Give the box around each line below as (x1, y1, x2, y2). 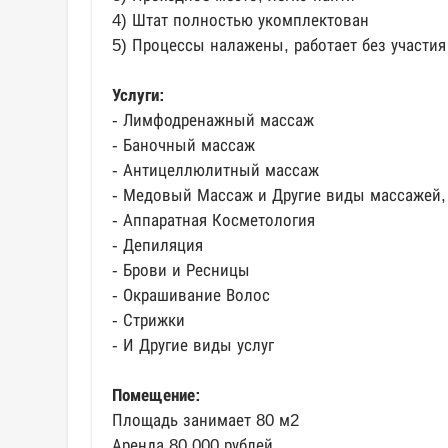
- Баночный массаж (112, 136, 255, 155)
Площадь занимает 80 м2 (112, 411, 299, 430)
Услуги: (112, 86, 165, 105)
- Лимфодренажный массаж (112, 111, 314, 130)
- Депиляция (112, 236, 203, 255)
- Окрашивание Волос (112, 286, 270, 305)
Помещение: (112, 386, 206, 405)
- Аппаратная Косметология (112, 211, 315, 230)
